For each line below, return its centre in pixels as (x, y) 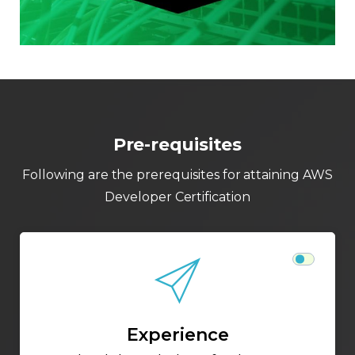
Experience (177, 335)
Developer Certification (177, 197)
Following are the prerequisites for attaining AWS (177, 175)
